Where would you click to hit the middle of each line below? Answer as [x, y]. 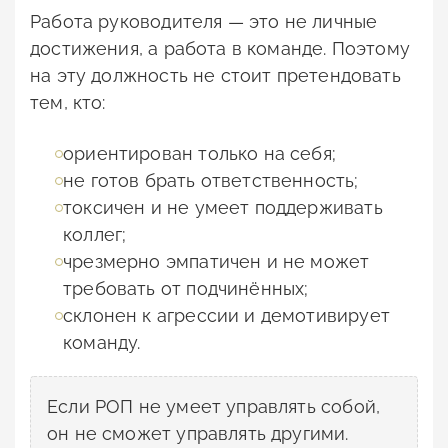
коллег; [95, 235]
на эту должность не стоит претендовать [215, 76]
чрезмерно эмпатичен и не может [216, 262]
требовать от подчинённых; [186, 289]
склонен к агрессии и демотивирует [226, 316]
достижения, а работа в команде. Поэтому [220, 49]
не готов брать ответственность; [211, 181]
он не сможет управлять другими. [198, 434]
